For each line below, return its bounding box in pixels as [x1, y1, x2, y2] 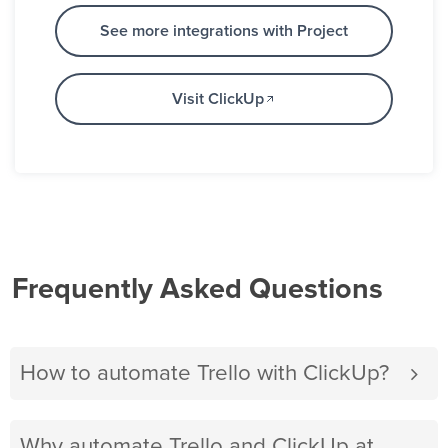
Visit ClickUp [172, 91, 264, 108]
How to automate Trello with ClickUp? [20, 362, 389, 386]
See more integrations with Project [100, 23, 348, 40]
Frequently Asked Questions [12, 275, 383, 305]
